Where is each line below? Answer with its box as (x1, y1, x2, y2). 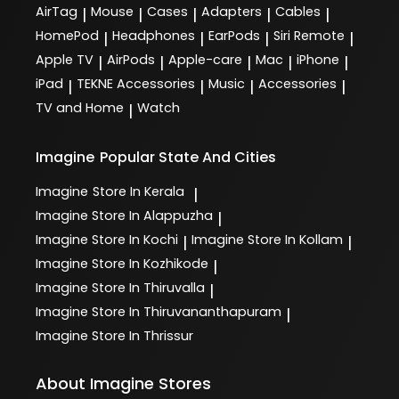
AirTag (36, 2, 77, 20)
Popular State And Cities (100, 146, 277, 167)
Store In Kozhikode (92, 254, 208, 273)
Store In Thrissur (92, 326, 193, 345)
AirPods (107, 50, 155, 69)
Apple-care (168, 50, 242, 69)
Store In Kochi (92, 230, 178, 248)
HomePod (36, 26, 99, 45)
